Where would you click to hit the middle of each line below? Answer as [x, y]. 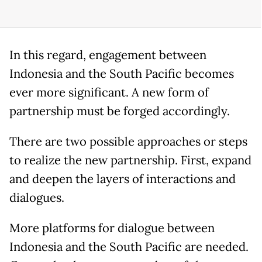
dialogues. [37, 197]
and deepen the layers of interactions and [123, 179]
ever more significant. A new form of [109, 92]
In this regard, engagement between [108, 55]
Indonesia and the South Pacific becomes [122, 73]
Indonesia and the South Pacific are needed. [129, 247]
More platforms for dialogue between [112, 228]
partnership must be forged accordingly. [120, 111]
